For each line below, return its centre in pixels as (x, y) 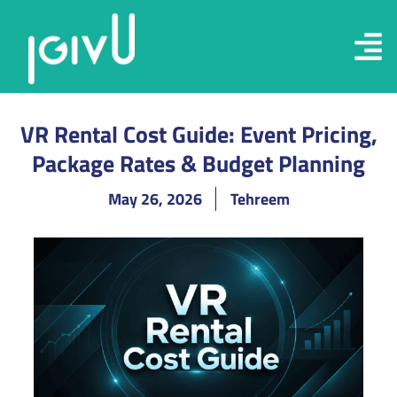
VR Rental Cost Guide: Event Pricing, (198, 134)
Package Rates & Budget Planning (198, 163)
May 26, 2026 (155, 199)
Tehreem (260, 199)
